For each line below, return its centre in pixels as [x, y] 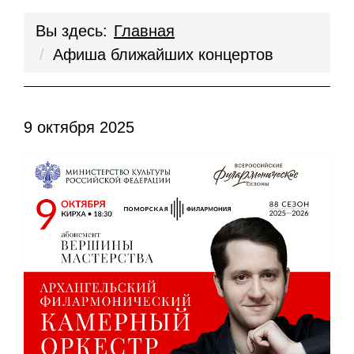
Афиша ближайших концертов [163, 55]
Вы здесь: [72, 31]
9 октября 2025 [79, 127]
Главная [144, 31]
